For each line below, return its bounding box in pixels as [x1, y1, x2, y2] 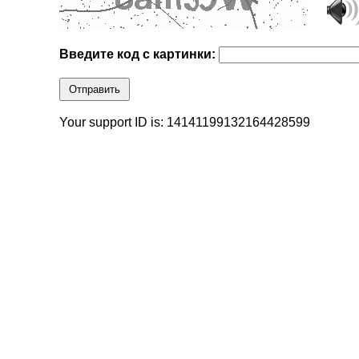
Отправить [69, 83, 121, 96]
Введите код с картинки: [59, 47, 220, 62]
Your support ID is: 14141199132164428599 [59, 115, 311, 130]
